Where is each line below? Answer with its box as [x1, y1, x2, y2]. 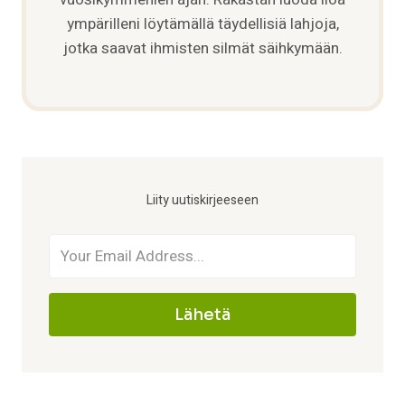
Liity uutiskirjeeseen [146, 191, 259, 211]
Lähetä [174, 305, 231, 325]
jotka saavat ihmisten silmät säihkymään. [62, 37, 343, 61]
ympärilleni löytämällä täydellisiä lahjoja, [66, 13, 339, 36]
